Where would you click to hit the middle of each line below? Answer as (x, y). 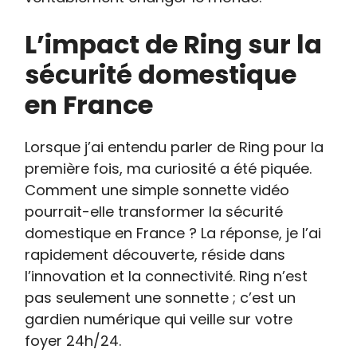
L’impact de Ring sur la (174, 44)
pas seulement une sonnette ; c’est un (161, 298)
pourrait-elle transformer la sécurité (154, 212)
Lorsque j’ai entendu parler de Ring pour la (175, 147)
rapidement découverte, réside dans (155, 255)
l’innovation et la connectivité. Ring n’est (167, 276)
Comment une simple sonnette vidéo (157, 190)
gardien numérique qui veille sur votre (159, 319)
